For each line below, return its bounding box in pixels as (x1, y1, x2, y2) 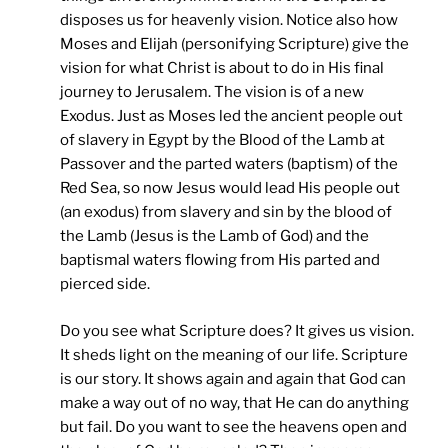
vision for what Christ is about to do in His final (60, 59, 384, 78)
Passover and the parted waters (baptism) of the (60, 155, 398, 174)
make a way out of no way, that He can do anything (60, 393, 409, 412)
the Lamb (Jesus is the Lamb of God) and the (60, 227, 369, 246)
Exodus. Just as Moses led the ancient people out (60, 107, 403, 126)
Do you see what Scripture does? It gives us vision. (60, 321, 414, 340)
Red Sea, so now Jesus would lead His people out (60, 179, 400, 198)
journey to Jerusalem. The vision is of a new (60, 83, 364, 102)
